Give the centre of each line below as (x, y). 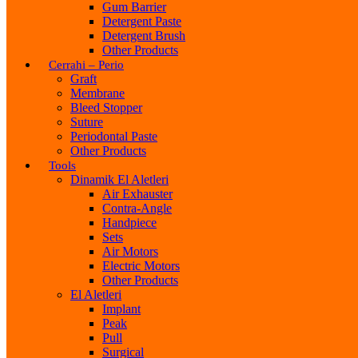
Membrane (97, 93)
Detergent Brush (144, 35)
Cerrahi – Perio (86, 64)
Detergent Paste (142, 21)
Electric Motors (141, 265)
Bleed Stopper (106, 107)
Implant (121, 308)
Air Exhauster (137, 193)
